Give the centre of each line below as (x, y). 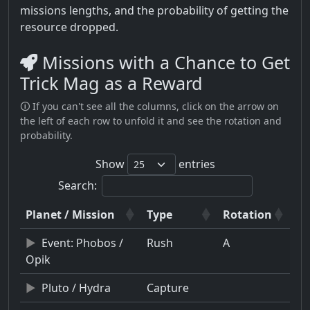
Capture (168, 288)
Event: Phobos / (82, 243)
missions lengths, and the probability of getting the (154, 10)
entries (195, 164)
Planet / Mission (70, 214)
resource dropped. (69, 27)
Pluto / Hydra (76, 288)
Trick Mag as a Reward (111, 83)
